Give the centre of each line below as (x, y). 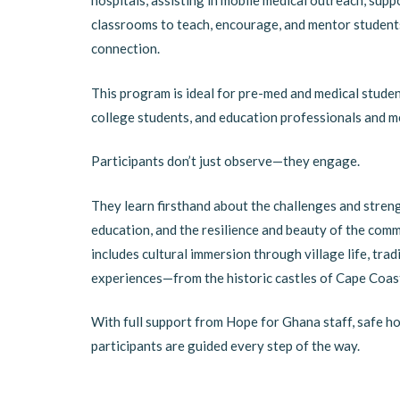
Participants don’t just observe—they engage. (225, 161)
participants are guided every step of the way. (225, 346)
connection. (125, 48)
